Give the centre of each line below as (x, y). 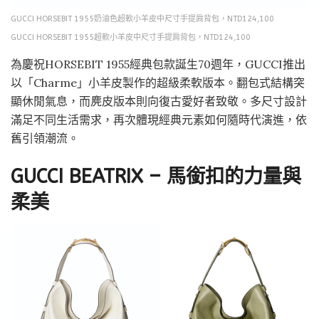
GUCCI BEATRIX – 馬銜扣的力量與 (156, 176)
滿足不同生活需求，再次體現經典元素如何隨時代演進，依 (159, 120)
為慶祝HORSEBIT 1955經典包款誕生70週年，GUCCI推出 (158, 64)
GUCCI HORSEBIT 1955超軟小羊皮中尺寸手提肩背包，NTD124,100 (131, 38)
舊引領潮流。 (45, 138)
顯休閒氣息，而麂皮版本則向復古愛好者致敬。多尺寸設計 (159, 101)
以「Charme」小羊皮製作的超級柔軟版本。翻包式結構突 (158, 83)
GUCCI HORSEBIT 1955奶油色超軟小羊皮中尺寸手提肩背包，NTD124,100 (142, 19)
